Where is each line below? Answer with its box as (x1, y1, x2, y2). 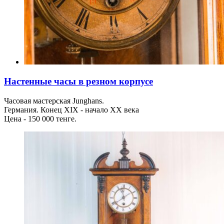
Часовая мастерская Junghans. (4, 96, 104, 105)
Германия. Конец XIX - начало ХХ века (4, 105, 139, 114)
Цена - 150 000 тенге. (4, 114, 76, 123)
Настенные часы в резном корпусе (4, 76, 153, 87)
